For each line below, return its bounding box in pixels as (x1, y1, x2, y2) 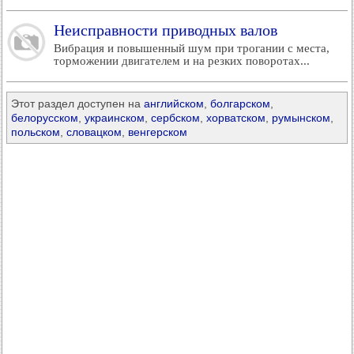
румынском (272, 111, 330, 124)
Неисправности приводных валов (54, 21, 277, 39)
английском (144, 97, 204, 110)
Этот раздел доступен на (11, 97, 144, 110)
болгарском (210, 97, 270, 110)
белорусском (11, 111, 78, 124)
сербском (151, 111, 200, 124)
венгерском (128, 126, 187, 138)
